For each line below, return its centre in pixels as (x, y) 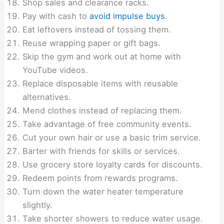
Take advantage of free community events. (107, 124)
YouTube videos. (55, 70)
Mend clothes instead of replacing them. (102, 111)
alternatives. (47, 97)
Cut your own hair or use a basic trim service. (112, 138)
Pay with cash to (56, 16)
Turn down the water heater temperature (103, 192)
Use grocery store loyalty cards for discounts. (113, 165)
